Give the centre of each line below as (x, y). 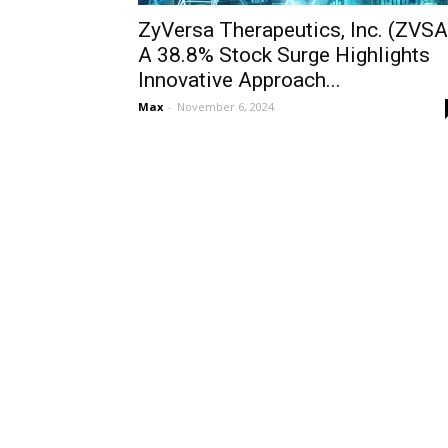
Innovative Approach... (239, 80)
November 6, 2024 (225, 106)
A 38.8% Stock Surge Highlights (284, 55)
